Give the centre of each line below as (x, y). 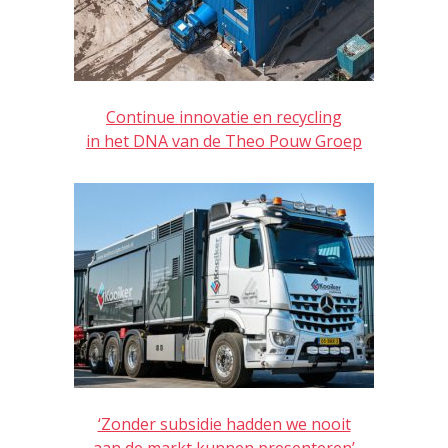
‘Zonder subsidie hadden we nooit (224, 423)
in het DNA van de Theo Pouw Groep (224, 140)
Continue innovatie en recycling (224, 116)
